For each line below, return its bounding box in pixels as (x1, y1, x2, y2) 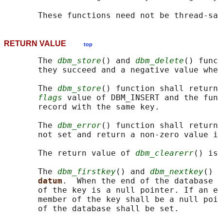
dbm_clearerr (135, 148, 194, 158)
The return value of (4, 148, 135, 158)
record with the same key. (4, 102, 160, 112)
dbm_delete (135, 56, 184, 66)
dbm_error (57, 121, 101, 130)
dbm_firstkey (57, 167, 116, 177)
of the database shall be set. (4, 204, 179, 214)
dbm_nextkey (150, 167, 203, 177)
